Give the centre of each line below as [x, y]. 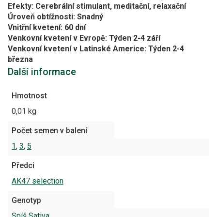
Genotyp [26, 200]
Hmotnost [29, 96]
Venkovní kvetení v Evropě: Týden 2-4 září [84, 38]
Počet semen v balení [49, 131]
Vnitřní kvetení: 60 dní [47, 27]
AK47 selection [38, 181]
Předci [23, 165]
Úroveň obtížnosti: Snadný [55, 17]
